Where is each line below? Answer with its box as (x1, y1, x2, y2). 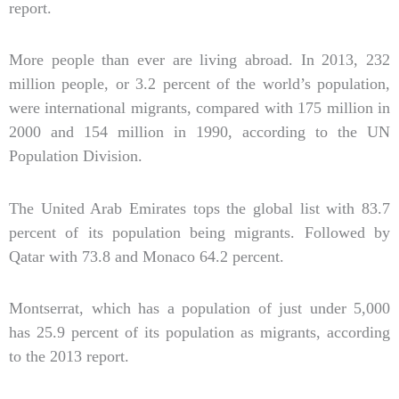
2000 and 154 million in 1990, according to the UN (9, 123, 390, 142)
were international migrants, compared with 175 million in (9, 99, 390, 118)
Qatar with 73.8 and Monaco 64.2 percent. (9, 247, 284, 265)
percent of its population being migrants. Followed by (9, 223, 390, 241)
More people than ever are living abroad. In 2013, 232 (9, 51, 390, 69)
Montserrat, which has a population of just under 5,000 (9, 299, 390, 318)
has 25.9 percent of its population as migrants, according (9, 323, 390, 342)
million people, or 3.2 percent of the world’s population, (9, 75, 390, 94)
